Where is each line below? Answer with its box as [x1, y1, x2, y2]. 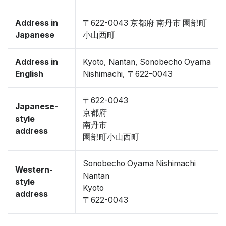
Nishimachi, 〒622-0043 [83, 69, 173, 79]
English [15, 69, 43, 79]
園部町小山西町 [83, 132, 139, 142]
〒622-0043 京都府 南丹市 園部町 [83, 18, 207, 28]
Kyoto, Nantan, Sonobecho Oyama [83, 57, 211, 67]
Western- [15, 165, 53, 175]
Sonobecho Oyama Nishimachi [83, 159, 196, 168]
